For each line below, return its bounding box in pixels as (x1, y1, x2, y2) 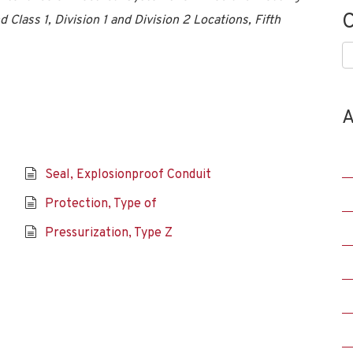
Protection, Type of (44, 196, 157, 212)
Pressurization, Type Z (44, 225, 173, 241)
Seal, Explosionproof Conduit (44, 167, 211, 183)
